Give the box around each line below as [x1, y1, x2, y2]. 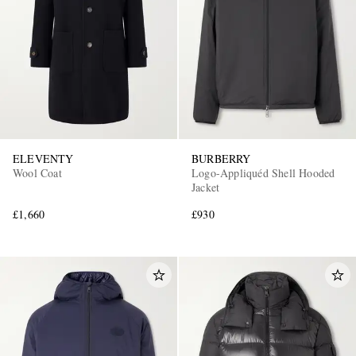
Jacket [192, 179, 220, 195]
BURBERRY [192, 150, 251, 166]
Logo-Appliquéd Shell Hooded [192, 164, 335, 180]
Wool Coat [13, 164, 62, 180]
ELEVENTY [13, 150, 74, 166]
